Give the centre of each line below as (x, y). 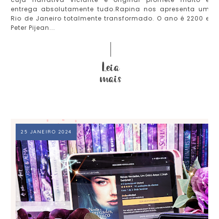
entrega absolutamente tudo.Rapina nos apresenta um (110, 9)
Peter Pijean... (33, 28)
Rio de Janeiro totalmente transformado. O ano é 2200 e (110, 19)
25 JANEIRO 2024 (46, 132)
